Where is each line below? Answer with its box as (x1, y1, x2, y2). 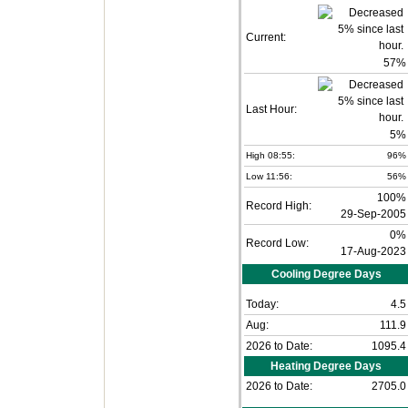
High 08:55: (246, 150, 295, 161)
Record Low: (246, 237, 309, 250)
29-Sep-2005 (341, 208, 406, 221)
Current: (246, 31, 286, 45)
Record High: (246, 199, 311, 213)
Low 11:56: (246, 171, 292, 182)
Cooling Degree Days (270, 268, 382, 281)
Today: (246, 298, 279, 311)
